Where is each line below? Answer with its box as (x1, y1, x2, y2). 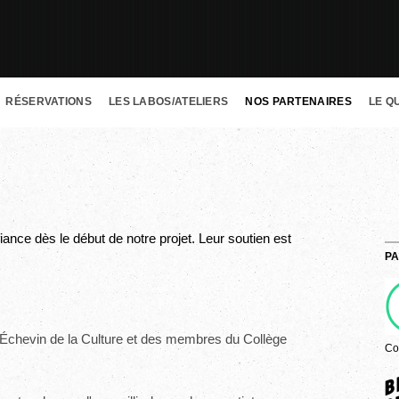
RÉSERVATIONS (5, 95, 92, 109)
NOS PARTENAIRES (245, 95, 352, 109)
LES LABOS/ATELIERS (108, 95, 229, 109)
